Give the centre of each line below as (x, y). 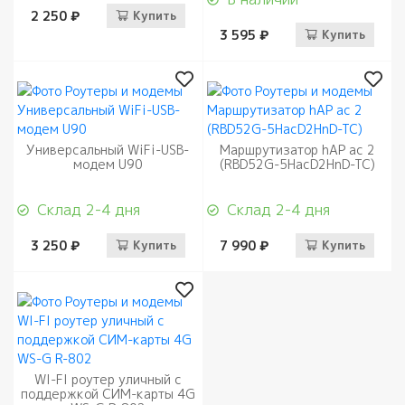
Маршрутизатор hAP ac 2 (297, 149)
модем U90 (108, 164)
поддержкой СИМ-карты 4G (108, 393)
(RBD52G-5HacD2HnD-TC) (297, 164)
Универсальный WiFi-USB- (108, 149)
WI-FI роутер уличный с (108, 379)
